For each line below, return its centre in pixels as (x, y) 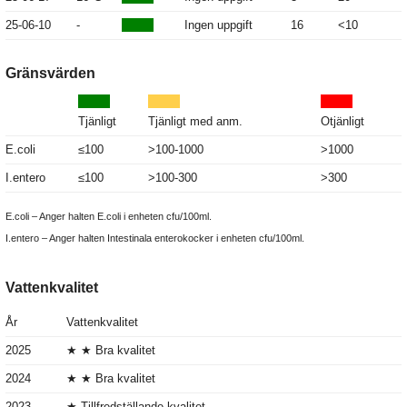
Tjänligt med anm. (195, 122)
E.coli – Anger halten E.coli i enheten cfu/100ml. (109, 217)
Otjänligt (342, 122)
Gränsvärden (50, 74)
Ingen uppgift (218, 25)
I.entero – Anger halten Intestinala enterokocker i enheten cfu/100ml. (155, 238)
